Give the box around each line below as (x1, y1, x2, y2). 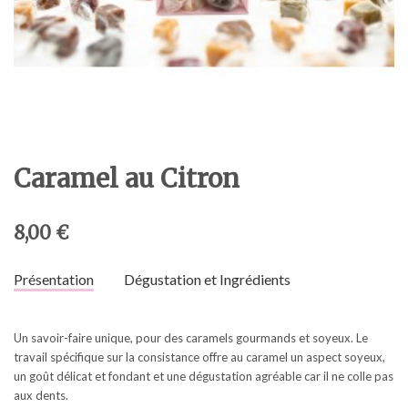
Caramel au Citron (14, 161, 240, 195)
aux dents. (14, 387, 68, 403)
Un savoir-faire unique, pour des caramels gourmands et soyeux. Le (14, 330, 368, 345)
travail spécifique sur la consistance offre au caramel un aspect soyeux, (14, 349, 385, 364)
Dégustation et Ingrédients (124, 270, 291, 288)
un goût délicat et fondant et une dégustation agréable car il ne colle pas (14, 368, 393, 383)
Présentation (14, 270, 94, 288)
